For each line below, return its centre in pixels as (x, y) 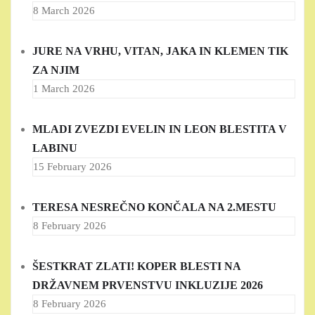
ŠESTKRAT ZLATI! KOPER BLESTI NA (136, 266)
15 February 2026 (72, 167)
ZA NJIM (56, 70)
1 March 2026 (64, 89)
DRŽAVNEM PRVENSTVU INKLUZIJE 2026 (148, 285)
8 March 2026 (64, 11)
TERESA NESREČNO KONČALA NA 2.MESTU (154, 207)
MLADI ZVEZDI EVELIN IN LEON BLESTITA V (160, 129)
